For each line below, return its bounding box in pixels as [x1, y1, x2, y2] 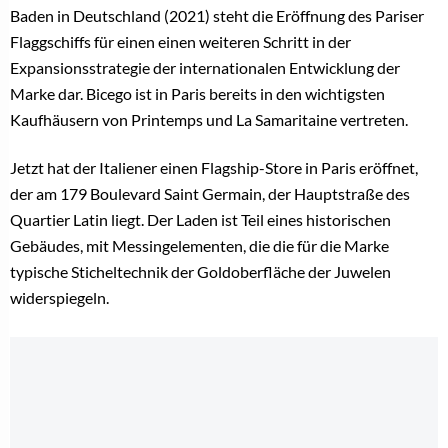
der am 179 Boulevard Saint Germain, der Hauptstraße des [10, 184, 410, 204]
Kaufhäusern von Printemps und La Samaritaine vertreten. [10, 110, 408, 130]
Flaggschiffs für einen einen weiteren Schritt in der [10, 32, 351, 52]
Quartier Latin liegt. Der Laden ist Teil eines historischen [10, 210, 391, 230]
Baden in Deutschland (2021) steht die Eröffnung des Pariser [10, 6, 424, 26]
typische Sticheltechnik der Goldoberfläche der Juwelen [10, 262, 391, 282]
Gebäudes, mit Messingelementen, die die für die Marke [10, 236, 389, 256]
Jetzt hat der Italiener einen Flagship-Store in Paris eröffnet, [10, 158, 418, 178]
